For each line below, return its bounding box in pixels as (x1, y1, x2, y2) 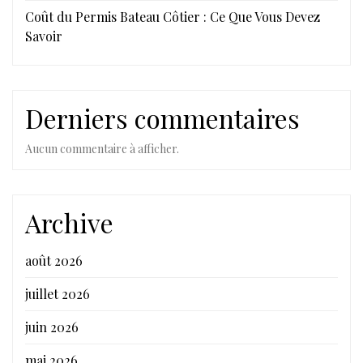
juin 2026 (25, 318, 79, 336)
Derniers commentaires (25, 100, 300, 136)
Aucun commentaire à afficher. (25, 141, 179, 157)
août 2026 (25, 252, 83, 270)
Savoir (25, 28, 62, 45)
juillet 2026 (25, 285, 90, 303)
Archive (25, 205, 113, 241)
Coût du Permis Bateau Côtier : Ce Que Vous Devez (25, 8, 320, 26)
